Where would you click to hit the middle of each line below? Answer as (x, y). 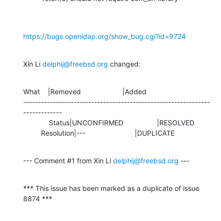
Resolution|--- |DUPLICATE (108, 133)
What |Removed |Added (85, 91)
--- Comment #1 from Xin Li (68, 160)
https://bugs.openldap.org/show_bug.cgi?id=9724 (105, 36)
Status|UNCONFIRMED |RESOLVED (36, 122)
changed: (124, 64)
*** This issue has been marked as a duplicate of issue (111, 188)
